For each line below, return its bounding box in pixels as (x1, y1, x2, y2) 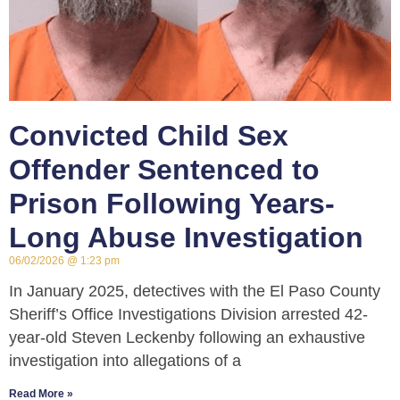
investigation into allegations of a (9, 352, 241, 371)
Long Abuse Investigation (9, 221, 363, 254)
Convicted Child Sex (9, 120, 288, 153)
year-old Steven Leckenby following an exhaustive (9, 329, 365, 347)
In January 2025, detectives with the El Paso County (9, 282, 380, 301)
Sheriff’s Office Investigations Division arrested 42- (9, 305, 368, 324)
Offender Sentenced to (9, 154, 320, 187)
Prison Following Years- (9, 187, 335, 221)
